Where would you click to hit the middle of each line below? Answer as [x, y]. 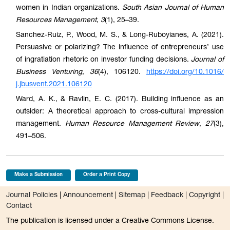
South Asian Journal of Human [173, 8]
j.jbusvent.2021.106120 [54, 84]
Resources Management [56, 21]
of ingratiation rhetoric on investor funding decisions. [104, 60]
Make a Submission [39, 175]
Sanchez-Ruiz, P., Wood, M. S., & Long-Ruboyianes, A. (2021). [120, 35]
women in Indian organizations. [69, 8]
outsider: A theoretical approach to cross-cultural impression [120, 112]
